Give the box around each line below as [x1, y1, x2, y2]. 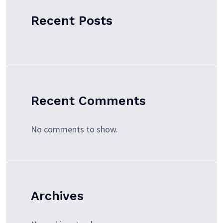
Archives [31, 189, 84, 203]
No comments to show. [31, 123, 118, 135]
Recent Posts [31, 13, 112, 28]
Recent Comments [31, 94, 146, 108]
